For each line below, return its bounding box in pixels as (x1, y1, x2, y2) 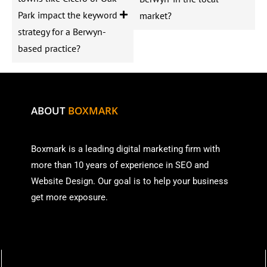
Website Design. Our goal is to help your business (31, 175, 228, 187)
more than (31, 159, 72, 170)
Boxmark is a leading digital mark (31, 143, 163, 154)
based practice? (18, 42, 80, 54)
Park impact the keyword (18, 8, 117, 21)
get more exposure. (31, 191, 110, 203)
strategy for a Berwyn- (18, 25, 106, 38)
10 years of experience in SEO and (74, 159, 209, 170)
